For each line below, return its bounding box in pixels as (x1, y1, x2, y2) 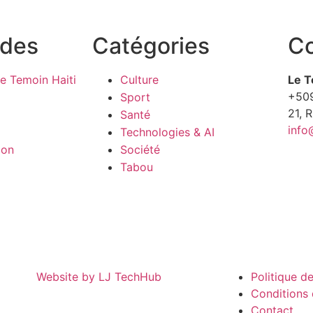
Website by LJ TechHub (36, 269, 162, 284)
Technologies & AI (120, 124, 214, 139)
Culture (120, 72, 159, 87)
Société (120, 142, 160, 156)
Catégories (92, 31, 210, 59)
